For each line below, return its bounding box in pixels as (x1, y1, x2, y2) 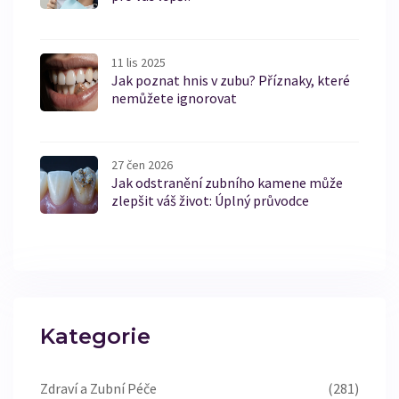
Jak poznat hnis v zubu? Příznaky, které (111, 71, 350, 90)
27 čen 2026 (111, 157, 173, 174)
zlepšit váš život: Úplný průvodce (111, 191, 309, 210)
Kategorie (40, 323, 151, 350)
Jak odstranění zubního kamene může (111, 174, 343, 192)
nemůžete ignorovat (111, 89, 237, 108)
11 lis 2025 (111, 54, 166, 71)
